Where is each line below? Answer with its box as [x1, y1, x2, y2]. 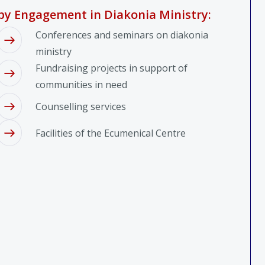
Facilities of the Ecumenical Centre [35, 126, 186, 140]
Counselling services [35, 99, 126, 113]
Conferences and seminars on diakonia [35, 28, 208, 41]
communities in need [35, 78, 127, 91]
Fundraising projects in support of [35, 62, 188, 75]
